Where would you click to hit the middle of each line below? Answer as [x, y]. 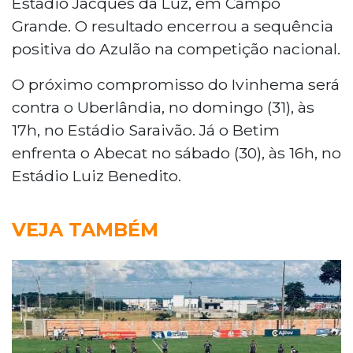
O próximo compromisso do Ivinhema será [176, 84]
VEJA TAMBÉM [85, 229]
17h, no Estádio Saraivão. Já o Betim [146, 130]
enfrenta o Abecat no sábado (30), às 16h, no [176, 152]
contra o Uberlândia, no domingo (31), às [163, 107]
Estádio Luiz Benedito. [97, 175]
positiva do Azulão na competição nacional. [176, 48]
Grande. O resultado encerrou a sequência [173, 26]
